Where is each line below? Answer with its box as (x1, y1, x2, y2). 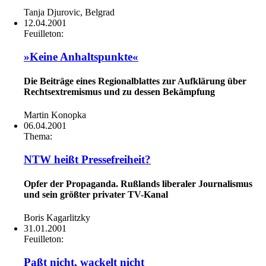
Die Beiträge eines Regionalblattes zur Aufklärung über (24, 75, 246, 86)
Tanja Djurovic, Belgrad (24, 7, 115, 17)
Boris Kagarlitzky (24, 213, 90, 223)
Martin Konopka (24, 110, 86, 121)
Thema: (24, 131, 52, 142)
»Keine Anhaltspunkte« (24, 50, 138, 63)
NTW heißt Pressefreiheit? (24, 153, 151, 166)
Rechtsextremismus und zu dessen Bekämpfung (24, 86, 215, 97)
